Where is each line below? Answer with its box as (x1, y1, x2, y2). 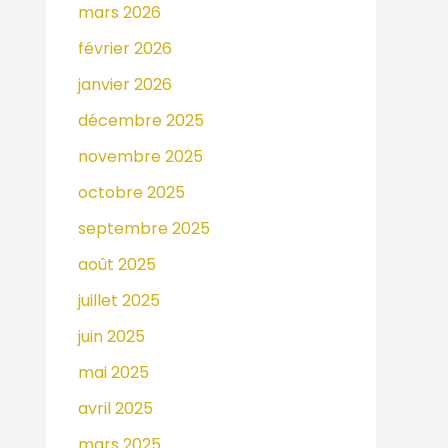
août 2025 (78, 252, 156, 276)
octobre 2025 (78, 180, 185, 204)
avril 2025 (78, 396, 153, 420)
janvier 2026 (78, 72, 172, 96)
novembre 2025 (78, 144, 203, 168)
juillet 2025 (78, 288, 160, 312)
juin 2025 (78, 324, 145, 348)
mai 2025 (78, 360, 149, 384)
